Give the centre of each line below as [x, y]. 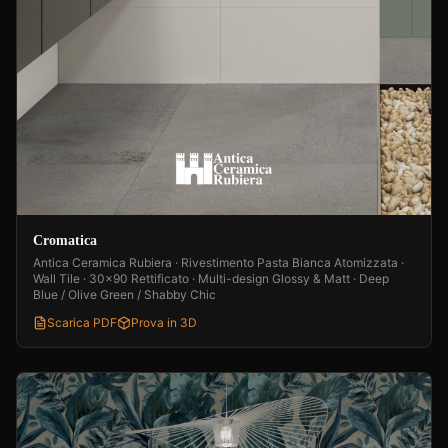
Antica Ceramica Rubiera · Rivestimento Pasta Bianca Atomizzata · [218, 263]
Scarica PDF [82, 323]
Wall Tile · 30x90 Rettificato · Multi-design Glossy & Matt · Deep [211, 279]
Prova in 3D [164, 323]
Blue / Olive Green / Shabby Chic [124, 295]
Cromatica [65, 241]
